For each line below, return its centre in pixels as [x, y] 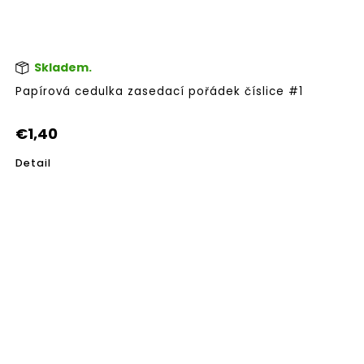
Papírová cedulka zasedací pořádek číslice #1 [159, 91]
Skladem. [62, 68]
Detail [33, 162]
